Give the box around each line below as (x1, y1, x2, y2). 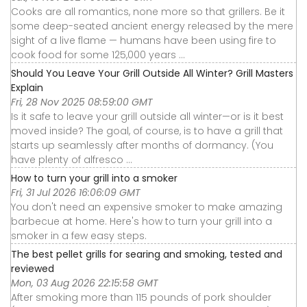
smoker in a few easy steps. (11, 228, 147, 243)
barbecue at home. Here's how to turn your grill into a (11, 214, 272, 228)
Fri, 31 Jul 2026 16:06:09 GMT (11, 185, 140, 199)
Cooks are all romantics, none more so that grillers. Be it (11, 4, 285, 19)
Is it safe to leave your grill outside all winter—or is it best (11, 109, 284, 123)
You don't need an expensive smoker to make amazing (11, 199, 282, 214)
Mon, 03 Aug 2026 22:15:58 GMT (11, 275, 158, 290)
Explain (11, 80, 43, 95)
